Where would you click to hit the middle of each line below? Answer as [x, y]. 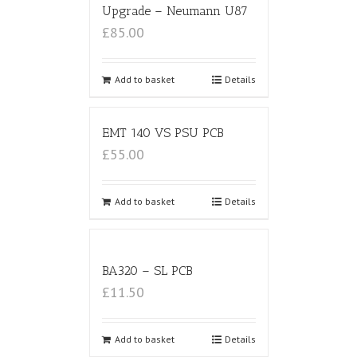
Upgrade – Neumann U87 [175, 11]
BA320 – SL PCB [147, 271]
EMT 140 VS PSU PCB [162, 133]
